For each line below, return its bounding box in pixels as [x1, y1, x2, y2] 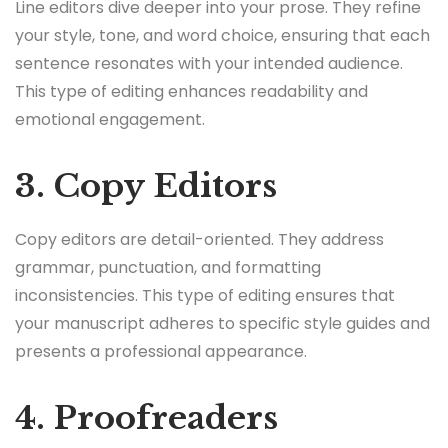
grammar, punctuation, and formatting [15, 255, 321, 279]
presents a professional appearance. [15, 339, 307, 363]
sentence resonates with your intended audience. [15, 51, 403, 75]
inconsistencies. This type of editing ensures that [15, 283, 395, 307]
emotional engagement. [15, 107, 205, 131]
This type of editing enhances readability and [15, 79, 368, 103]
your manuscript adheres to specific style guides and [15, 311, 430, 335]
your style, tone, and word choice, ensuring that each [15, 23, 430, 47]
